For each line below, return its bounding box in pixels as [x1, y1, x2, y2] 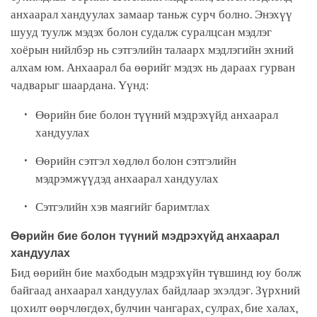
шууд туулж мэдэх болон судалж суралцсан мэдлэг [11, 25, 272, 39]
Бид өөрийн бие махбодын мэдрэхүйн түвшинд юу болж [11, 265, 301, 279]
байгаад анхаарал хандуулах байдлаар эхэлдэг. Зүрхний [11, 283, 300, 297]
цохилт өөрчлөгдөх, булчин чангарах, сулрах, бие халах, [11, 301, 297, 315]
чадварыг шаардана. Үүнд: [11, 78, 151, 92]
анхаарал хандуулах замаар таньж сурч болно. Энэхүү [11, 7, 292, 21]
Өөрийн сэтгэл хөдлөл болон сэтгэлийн [35, 154, 237, 168]
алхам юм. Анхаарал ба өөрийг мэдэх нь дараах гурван [11, 60, 295, 74]
